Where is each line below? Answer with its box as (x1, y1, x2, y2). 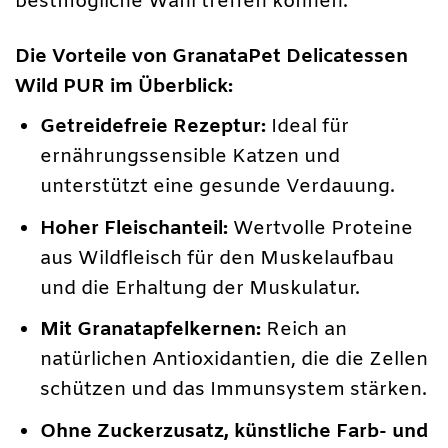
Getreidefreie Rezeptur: (40, 114, 267, 141)
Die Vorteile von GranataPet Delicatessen (15, 44, 408, 71)
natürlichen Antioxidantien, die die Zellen (40, 347, 429, 374)
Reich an (261, 317, 348, 344)
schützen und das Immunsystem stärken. (40, 377, 428, 404)
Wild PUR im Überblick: (15, 74, 233, 101)
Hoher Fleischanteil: (40, 215, 229, 242)
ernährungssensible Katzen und (40, 144, 341, 171)
